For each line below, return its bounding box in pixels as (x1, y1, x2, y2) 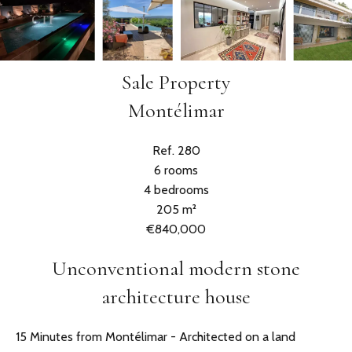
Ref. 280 (152, 143, 200, 159)
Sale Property (122, 70, 230, 95)
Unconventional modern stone (52, 256, 300, 281)
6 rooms (154, 163, 198, 178)
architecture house (101, 284, 251, 310)
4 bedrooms (143, 182, 209, 198)
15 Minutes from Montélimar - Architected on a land (16, 329, 295, 345)
